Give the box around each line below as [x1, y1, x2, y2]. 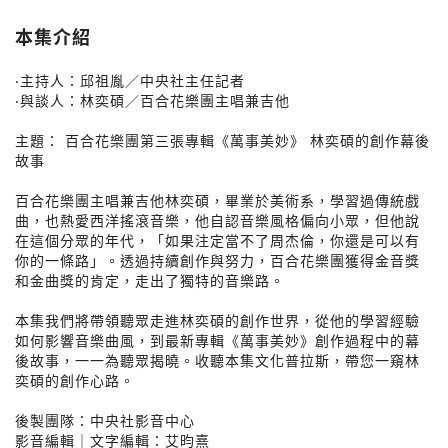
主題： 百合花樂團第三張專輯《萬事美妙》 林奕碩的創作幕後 [15, 130, 430, 150]
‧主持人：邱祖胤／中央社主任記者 [15, 70, 245, 90]
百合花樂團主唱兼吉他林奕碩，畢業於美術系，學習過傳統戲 [15, 190, 420, 210]
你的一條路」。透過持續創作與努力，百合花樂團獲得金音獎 [15, 250, 420, 270]
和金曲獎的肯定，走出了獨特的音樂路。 [15, 270, 285, 290]
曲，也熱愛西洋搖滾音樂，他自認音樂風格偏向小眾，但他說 [15, 210, 420, 230]
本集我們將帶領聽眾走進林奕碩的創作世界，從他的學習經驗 [15, 310, 420, 330]
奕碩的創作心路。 [15, 370, 135, 390]
